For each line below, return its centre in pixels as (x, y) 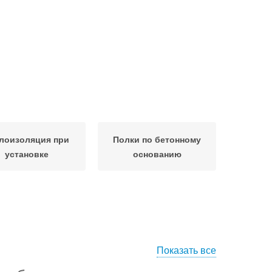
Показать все (186, 250)
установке (26, 154)
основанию (157, 154)
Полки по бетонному (157, 139)
